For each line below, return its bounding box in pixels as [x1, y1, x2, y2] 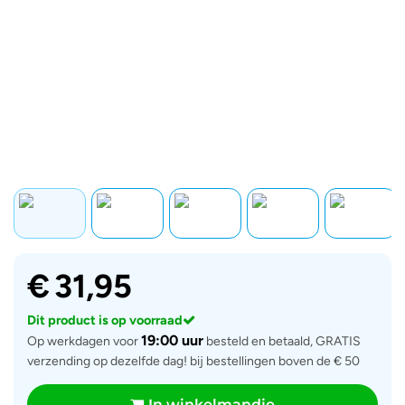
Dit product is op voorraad [27, 312, 183, 328]
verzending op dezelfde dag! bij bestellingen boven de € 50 [27, 353, 360, 369]
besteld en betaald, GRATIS [203, 334, 361, 349]
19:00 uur [141, 332, 203, 349]
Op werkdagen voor [27, 334, 141, 349]
